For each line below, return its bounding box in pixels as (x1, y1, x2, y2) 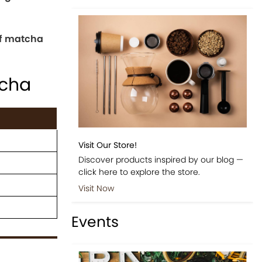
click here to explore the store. (78, 166, 200, 178)
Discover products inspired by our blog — (78, 153, 243, 166)
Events (71, 212, 119, 233)
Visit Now (78, 182, 114, 194)
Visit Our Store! (78, 139, 137, 151)
